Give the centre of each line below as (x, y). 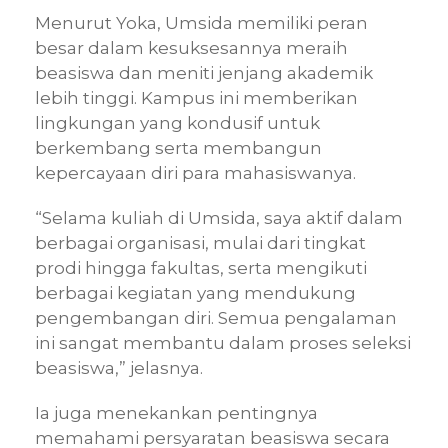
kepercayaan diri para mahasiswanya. (195, 172)
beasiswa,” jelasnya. (119, 367)
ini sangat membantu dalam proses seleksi (223, 342)
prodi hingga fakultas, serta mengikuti (201, 267)
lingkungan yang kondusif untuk (177, 122)
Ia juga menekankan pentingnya (176, 412)
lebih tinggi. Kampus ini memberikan (196, 97)
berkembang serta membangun (178, 147)
